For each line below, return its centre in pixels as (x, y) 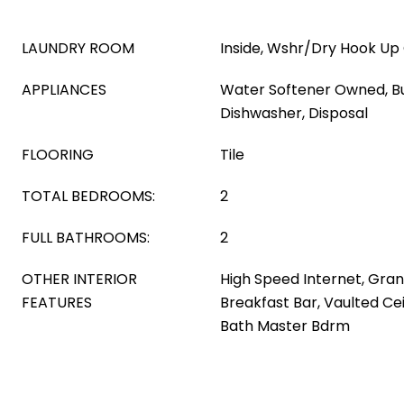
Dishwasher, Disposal (294, 113)
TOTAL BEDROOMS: (88, 196)
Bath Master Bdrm (285, 326)
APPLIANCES (64, 90)
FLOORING (58, 155)
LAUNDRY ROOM (78, 48)
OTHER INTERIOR (79, 279)
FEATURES (57, 303)
